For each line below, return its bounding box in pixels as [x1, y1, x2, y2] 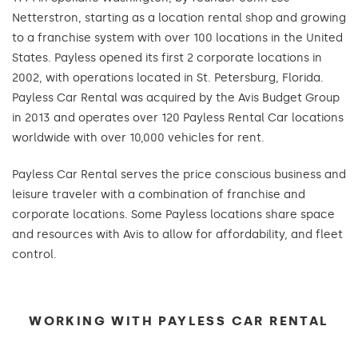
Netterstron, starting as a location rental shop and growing [12, 11, 346, 25]
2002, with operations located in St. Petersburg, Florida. [12, 71, 324, 85]
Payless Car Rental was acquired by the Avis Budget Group [12, 91, 340, 105]
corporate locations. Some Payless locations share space [12, 208, 335, 221]
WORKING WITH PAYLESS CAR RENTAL [29, 313, 329, 328]
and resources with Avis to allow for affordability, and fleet [12, 228, 343, 241]
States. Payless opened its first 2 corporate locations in [12, 51, 322, 65]
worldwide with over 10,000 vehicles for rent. [12, 131, 265, 145]
